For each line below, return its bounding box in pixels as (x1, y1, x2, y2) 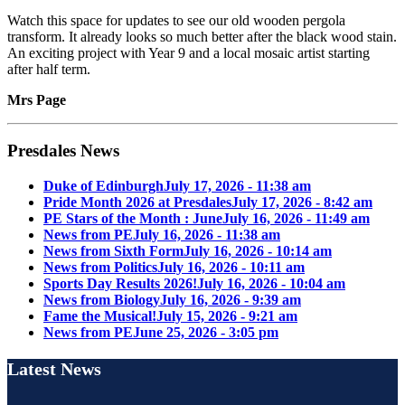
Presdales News (7, 141, 119, 161)
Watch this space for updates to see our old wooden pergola (7, 12, 345, 28)
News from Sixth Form (43, 243, 184, 259)
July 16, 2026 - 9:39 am (160, 292, 301, 308)
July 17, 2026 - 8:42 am (231, 194, 372, 211)
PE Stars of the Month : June (43, 211, 222, 227)
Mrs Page (7, 91, 66, 108)
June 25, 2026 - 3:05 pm (133, 325, 278, 341)
